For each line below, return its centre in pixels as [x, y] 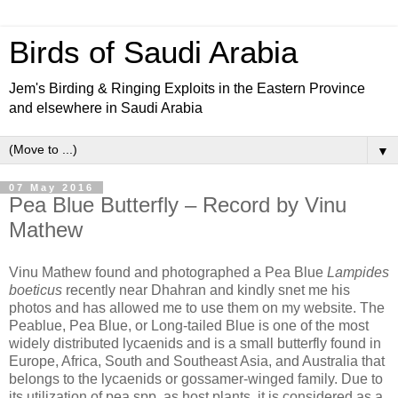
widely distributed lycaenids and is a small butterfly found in [195, 343]
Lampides [358, 272]
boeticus [36, 290]
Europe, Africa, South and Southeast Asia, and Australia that [197, 361]
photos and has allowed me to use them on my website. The [197, 307]
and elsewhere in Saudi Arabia [106, 108]
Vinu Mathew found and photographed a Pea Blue [168, 272]
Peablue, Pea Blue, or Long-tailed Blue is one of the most [189, 325]
